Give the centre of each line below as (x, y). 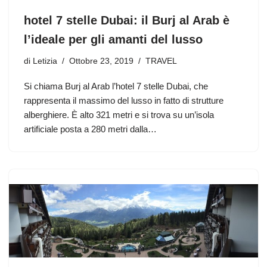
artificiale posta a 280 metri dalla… (91, 129)
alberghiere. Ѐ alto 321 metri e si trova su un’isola (119, 114)
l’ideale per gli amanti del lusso (113, 39)
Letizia (45, 61)
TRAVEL (161, 61)
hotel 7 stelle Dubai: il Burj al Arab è (127, 20)
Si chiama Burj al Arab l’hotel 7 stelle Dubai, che (116, 86)
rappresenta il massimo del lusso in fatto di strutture (124, 100)
